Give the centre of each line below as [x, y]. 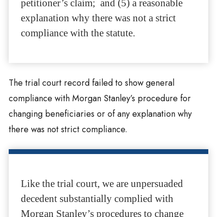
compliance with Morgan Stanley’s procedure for [100, 99]
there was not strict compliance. [68, 130]
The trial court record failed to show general [91, 83]
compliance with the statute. [78, 33]
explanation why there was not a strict [98, 18]
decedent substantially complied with [97, 199]
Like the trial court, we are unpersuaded [102, 184]
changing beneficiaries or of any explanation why [100, 114]
